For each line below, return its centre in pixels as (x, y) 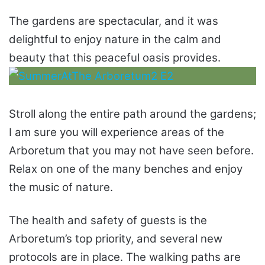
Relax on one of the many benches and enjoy (126, 169)
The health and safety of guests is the (108, 221)
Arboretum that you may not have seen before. (131, 151)
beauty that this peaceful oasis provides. (116, 58)
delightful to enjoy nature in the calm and (115, 40)
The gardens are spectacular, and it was (114, 21)
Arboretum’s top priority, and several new (116, 239)
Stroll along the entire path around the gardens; (132, 114)
